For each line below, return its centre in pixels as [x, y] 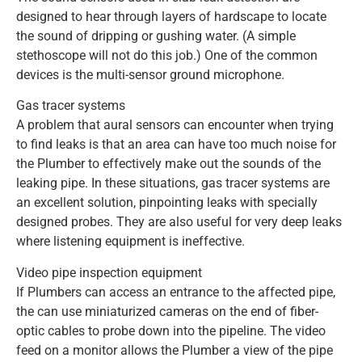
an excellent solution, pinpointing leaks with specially [167, 203]
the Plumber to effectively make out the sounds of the [168, 164]
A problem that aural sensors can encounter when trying [175, 125]
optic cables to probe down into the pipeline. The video [171, 330]
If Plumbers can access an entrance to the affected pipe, [176, 292]
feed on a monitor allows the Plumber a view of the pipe [175, 350]
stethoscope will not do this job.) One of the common [167, 55]
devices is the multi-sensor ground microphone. [150, 74]
